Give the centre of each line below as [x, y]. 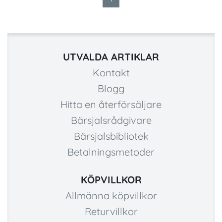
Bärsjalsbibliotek [111, 136]
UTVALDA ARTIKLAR [111, 57]
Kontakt [111, 73]
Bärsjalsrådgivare [111, 120]
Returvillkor [111, 212]
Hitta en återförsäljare [111, 105]
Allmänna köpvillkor [111, 196]
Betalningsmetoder [111, 152]
